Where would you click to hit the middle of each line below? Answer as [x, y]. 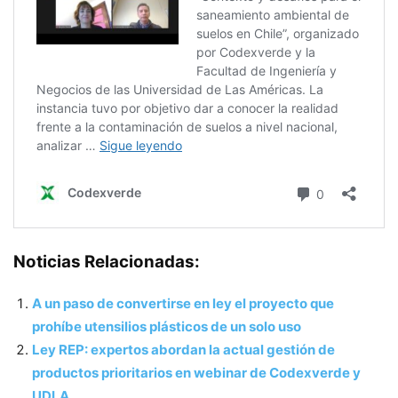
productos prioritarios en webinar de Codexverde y [196, 373]
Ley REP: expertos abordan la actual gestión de [183, 350]
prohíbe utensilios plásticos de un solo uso [167, 327]
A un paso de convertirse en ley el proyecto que [183, 304]
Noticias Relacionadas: [107, 262]
